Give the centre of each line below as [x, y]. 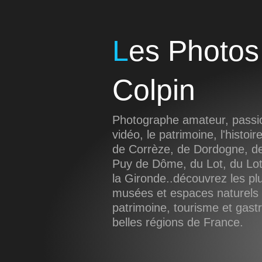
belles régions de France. [178, 222]
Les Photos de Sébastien [120, 51]
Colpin [154, 90]
